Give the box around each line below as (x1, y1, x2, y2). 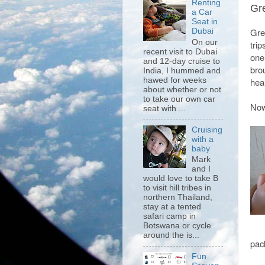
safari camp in (143, 212, 196, 221)
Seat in (192, 17, 218, 27)
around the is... (143, 231, 199, 240)
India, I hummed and (143, 66, 221, 75)
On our (192, 37, 218, 47)
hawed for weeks (143, 75, 206, 85)
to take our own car (143, 94, 215, 104)
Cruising (192, 125, 223, 134)
